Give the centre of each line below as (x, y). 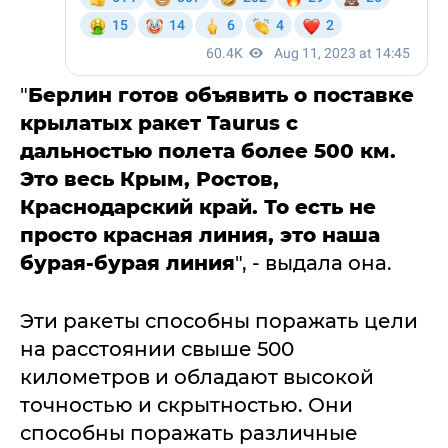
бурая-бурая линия (127, 263)
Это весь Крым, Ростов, (149, 179)
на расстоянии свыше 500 (157, 349)
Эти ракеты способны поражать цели (219, 321)
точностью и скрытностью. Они (186, 405)
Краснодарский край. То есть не (198, 207)
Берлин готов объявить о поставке (221, 95)
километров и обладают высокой (197, 377)
